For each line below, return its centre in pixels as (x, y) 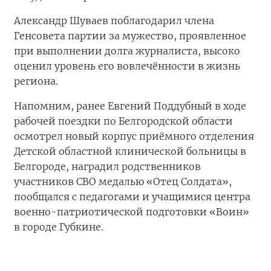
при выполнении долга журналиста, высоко (127, 51)
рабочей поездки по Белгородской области (123, 121)
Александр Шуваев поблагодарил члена (114, 21)
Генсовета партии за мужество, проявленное (130, 36)
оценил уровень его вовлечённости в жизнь (127, 66)
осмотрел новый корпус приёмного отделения (134, 136)
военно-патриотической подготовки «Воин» (132, 212)
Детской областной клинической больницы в (130, 151)
